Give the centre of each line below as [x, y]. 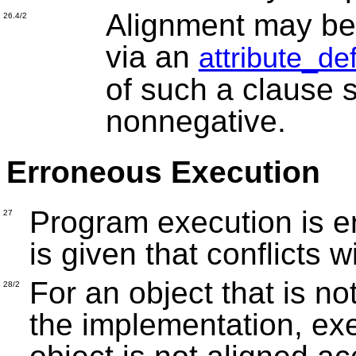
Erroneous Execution [163, 172]
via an [152, 57]
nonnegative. [195, 122]
